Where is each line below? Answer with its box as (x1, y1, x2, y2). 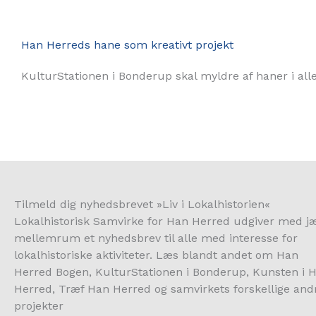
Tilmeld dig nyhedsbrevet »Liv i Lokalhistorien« (14, 197, 270, 212)
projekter (14, 299, 63, 313)
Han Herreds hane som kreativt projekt (21, 37, 233, 51)
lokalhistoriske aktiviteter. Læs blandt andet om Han (14, 248, 298, 262)
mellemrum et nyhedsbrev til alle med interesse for (14, 231, 298, 245)
